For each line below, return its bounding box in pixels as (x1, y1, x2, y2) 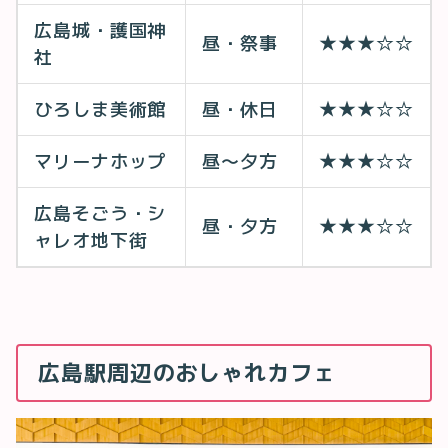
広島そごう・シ (34, 201, 167, 225)
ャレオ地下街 (34, 228, 148, 252)
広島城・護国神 (34, 18, 167, 42)
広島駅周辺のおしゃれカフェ (38, 357, 336, 387)
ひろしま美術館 (34, 97, 167, 121)
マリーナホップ (34, 149, 167, 173)
